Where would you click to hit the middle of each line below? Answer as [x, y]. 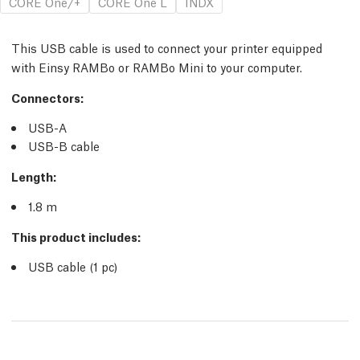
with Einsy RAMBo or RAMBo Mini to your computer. [157, 67]
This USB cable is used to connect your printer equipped [167, 47]
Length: [34, 176]
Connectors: [47, 97]
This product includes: [76, 236]
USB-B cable [64, 145]
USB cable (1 [65, 266]
